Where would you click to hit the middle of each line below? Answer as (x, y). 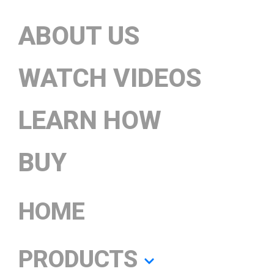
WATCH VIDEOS (110, 78)
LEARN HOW (90, 120)
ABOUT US (79, 36)
